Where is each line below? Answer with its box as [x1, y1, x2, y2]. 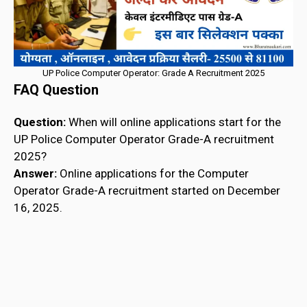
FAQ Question [14, 82, 99, 99]
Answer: [14, 167, 57, 181]
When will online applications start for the [66, 115, 281, 130]
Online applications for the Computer [57, 167, 249, 181]
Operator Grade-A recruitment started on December [14, 184, 280, 198]
